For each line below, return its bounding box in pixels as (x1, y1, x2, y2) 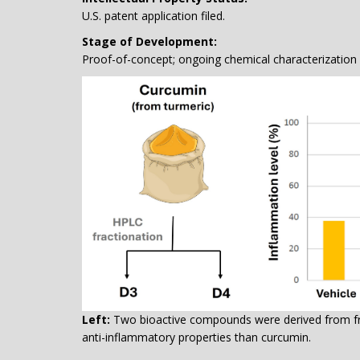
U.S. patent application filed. (82, 8, 225, 23)
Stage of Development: (82, 34, 217, 49)
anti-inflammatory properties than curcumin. (82, 329, 311, 345)
